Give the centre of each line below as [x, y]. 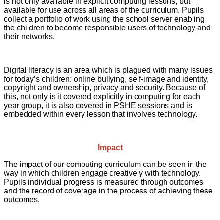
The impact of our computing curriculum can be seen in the [105, 165]
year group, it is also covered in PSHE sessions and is [98, 106]
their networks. [29, 37]
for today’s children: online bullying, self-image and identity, [106, 79]
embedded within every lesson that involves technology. [101, 114]
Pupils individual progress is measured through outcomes [104, 182]
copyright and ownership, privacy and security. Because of [105, 88]
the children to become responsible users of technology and [107, 28]
